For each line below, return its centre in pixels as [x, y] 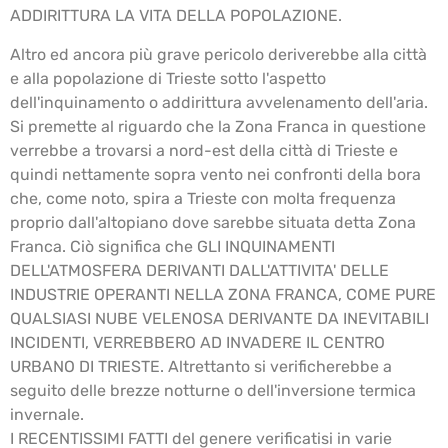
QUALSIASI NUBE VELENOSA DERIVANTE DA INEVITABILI [219, 318]
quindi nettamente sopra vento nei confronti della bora [215, 174]
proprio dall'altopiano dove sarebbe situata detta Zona [213, 222]
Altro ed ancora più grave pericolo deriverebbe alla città [218, 54]
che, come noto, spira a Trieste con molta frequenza [203, 198]
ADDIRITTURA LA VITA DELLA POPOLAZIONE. [176, 16]
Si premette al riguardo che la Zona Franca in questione [218, 126]
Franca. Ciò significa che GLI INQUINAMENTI [172, 246]
